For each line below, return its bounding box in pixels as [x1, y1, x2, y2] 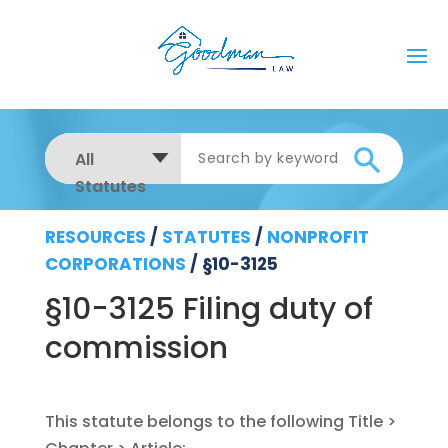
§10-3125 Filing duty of [44, 288, 373, 331]
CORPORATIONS [44, 251, 186, 276]
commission [44, 327, 228, 370]
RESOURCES [44, 224, 146, 249]
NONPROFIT [266, 224, 369, 249]
